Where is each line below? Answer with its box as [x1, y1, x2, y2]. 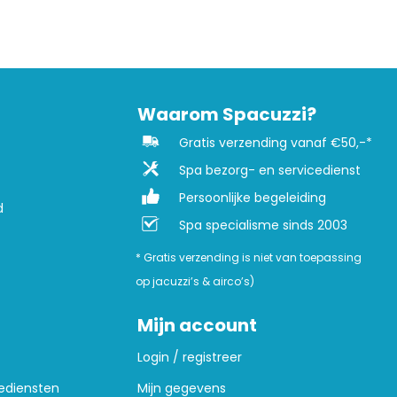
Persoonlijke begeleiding [178, 188, 326, 206]
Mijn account [136, 312, 257, 338]
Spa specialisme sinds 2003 [178, 215, 347, 234]
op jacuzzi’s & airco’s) [135, 273, 254, 289]
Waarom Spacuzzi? [136, 101, 316, 127]
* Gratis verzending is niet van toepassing [135, 249, 362, 265]
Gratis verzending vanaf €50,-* [178, 133, 372, 152]
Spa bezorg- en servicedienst [178, 160, 361, 179]
